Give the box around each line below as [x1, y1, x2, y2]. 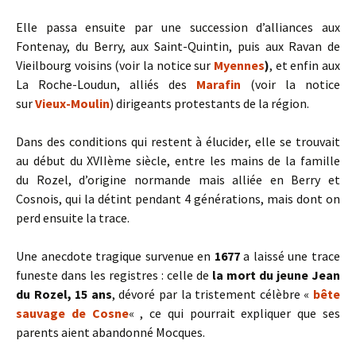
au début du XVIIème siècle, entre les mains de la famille [16, 153, 340, 169]
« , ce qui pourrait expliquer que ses [128, 305, 341, 322]
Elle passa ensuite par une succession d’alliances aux [16, 19, 340, 36]
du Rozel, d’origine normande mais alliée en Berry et [16, 172, 340, 188]
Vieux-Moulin [35, 95, 110, 112]
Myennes [214, 57, 265, 74]
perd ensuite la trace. [16, 210, 130, 226]
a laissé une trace [239, 248, 341, 265]
